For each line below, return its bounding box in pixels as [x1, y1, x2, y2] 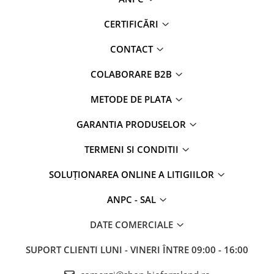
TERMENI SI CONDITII [84, 143, 181, 155]
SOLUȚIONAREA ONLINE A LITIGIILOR [48, 168, 217, 180]
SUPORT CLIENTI [26, 243, 100, 256]
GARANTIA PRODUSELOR [76, 118, 188, 130]
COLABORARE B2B [91, 68, 174, 80]
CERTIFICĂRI [104, 18, 161, 30]
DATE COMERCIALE [89, 218, 176, 231]
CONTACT [109, 43, 155, 55]
